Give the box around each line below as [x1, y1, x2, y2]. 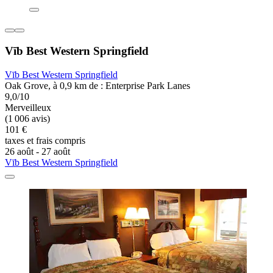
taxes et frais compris [5, 135, 85, 146]
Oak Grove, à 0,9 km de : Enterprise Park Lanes [5, 80, 190, 91]
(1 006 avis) [5, 113, 50, 124]
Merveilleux [5, 102, 51, 113]
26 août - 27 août [5, 146, 70, 157]
